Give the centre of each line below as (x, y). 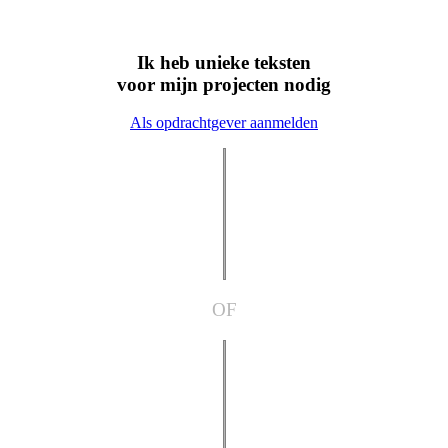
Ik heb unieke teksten (224, 62)
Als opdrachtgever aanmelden (224, 123)
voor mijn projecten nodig (224, 84)
